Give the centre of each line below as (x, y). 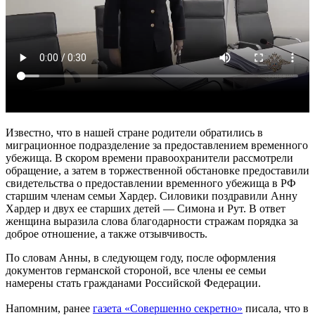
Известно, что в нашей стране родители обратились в (134, 132)
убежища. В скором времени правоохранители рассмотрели (149, 157)
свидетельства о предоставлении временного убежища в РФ (151, 183)
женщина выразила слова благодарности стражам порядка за (152, 221)
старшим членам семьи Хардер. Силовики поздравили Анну (152, 195)
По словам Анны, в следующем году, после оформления (141, 257)
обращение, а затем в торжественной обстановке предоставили (157, 170)
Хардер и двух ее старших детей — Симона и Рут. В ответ (146, 208)
